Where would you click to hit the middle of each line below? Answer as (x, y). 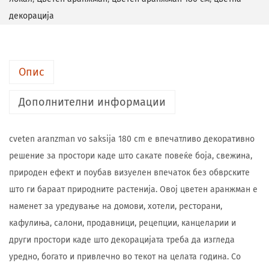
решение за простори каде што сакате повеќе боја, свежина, (131, 156)
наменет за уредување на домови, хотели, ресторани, (116, 206)
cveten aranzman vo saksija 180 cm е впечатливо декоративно (132, 139)
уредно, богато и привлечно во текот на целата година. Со (125, 257)
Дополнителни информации (92, 102)
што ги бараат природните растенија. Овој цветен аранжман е (133, 189)
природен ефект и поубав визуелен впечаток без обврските (129, 173)
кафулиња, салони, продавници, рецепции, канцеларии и (122, 223)
